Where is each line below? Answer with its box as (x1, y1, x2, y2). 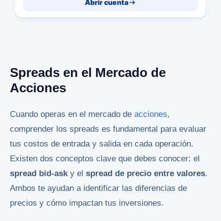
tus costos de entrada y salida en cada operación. (10, 139, 193, 148)
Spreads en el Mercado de (10, 65, 166, 80)
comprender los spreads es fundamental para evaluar (10, 124, 206, 134)
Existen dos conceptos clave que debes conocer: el (10, 153, 200, 163)
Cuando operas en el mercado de (10, 109, 134, 119)
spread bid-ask (10, 168, 68, 178)
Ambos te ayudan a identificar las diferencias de (10, 183, 187, 193)
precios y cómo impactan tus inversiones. (10, 198, 164, 208)
